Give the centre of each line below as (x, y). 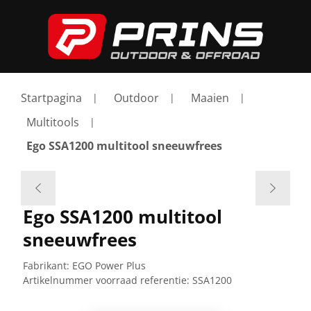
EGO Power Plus (109, 266)
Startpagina (51, 98)
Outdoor (136, 98)
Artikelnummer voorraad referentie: (106, 280)
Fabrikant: (46, 266)
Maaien (210, 98)
